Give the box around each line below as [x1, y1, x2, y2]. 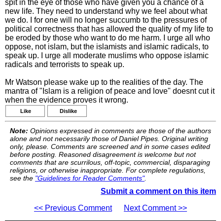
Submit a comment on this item [101, 187, 216, 195]
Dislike [60, 108, 77, 114]
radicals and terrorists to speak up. [5, 60, 124, 69]
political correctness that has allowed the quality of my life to [5, 25, 213, 33]
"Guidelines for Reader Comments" [35, 174, 145, 182]
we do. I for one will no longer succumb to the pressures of [5, 16, 207, 24]
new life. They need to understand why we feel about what [5, 7, 207, 15]
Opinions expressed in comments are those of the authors [28, 127, 211, 135]
